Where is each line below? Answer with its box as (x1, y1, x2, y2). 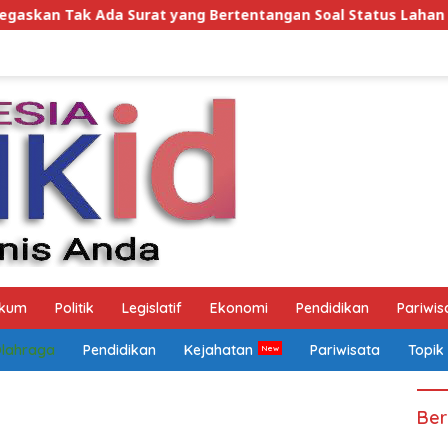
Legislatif (122, 299, 182, 317)
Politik (55, 299, 94, 317)
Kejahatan (184, 341, 253, 359)
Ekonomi (210, 299, 268, 317)
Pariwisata (309, 341, 380, 359)
